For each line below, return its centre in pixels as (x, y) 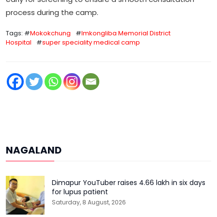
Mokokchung (50, 33)
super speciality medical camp (91, 43)
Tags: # (18, 33)
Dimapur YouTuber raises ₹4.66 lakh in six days (129, 183)
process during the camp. (52, 13)
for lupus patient (80, 192)
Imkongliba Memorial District (126, 33)
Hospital (19, 43)
